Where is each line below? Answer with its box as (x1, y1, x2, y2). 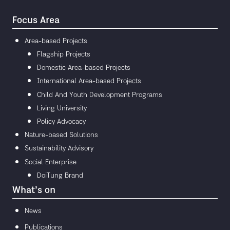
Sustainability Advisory (25, 142, 93, 155)
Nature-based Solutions (25, 129, 98, 142)
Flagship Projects (37, 48, 90, 61)
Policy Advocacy (37, 116, 86, 128)
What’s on (12, 182, 55, 199)
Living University (37, 102, 87, 114)
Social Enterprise (25, 156, 76, 168)
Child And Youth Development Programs (37, 88, 162, 101)
